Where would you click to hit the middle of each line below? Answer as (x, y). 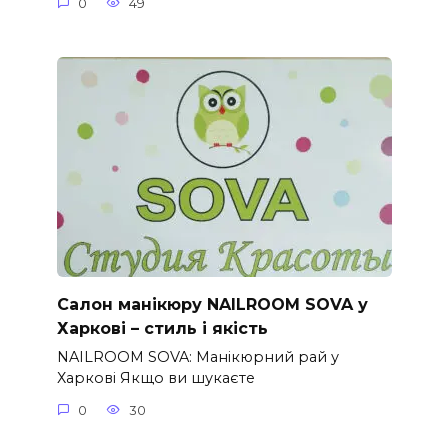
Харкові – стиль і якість (162, 328)
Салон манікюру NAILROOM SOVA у (212, 304)
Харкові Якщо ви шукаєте (155, 378)
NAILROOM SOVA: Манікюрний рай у (197, 357)
